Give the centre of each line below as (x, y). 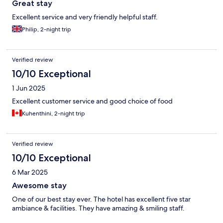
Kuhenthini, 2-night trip (54, 114)
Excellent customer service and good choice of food (92, 101)
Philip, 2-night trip (47, 30)
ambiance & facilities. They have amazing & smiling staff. (98, 208)
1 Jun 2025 (29, 88)
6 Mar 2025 (30, 172)
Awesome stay (39, 186)
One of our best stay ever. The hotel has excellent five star (101, 199)
